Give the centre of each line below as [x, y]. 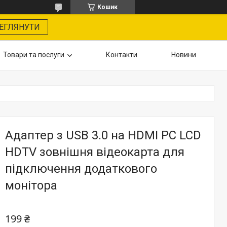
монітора [31, 185]
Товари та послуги [34, 55]
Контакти [122, 55]
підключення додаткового [81, 169]
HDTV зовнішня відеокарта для [95, 152]
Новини [184, 55]
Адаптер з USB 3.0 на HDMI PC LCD [103, 135]
